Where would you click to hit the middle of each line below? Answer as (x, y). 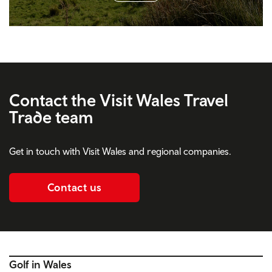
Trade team (51, 117)
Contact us (74, 188)
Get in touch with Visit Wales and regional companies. (120, 151)
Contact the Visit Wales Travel (119, 100)
